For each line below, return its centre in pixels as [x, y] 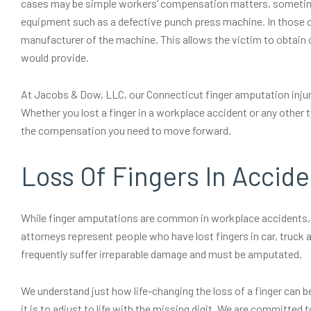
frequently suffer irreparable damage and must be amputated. [161, 254]
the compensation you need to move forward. [126, 130]
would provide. [55, 57]
